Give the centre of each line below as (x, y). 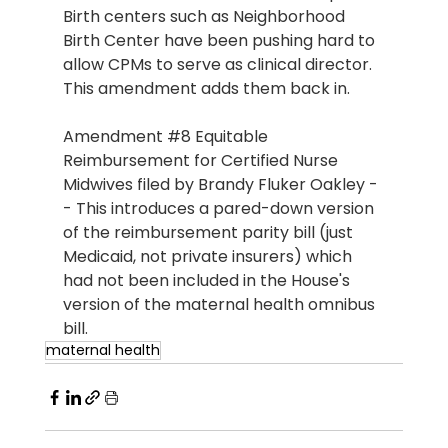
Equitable (231, 137)
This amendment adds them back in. (206, 89)
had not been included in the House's (208, 281)
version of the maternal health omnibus (220, 305)
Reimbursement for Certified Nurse (202, 161)
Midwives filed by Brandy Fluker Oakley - (220, 185)
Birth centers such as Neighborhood (205, 17)
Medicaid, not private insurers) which (209, 257)
